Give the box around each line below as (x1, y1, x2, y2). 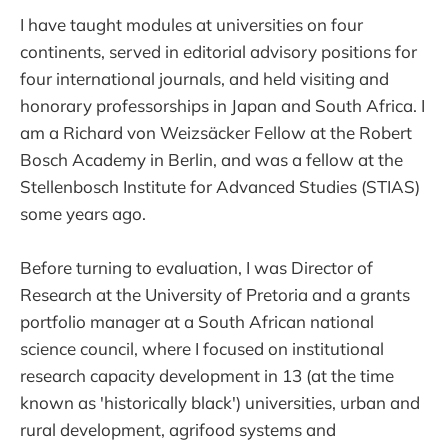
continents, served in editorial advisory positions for (20, 40, 417, 62)
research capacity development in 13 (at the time (20, 364, 394, 386)
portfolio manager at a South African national (20, 310, 374, 332)
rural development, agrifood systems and (20, 418, 336, 440)
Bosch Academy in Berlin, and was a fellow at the (20, 148, 403, 170)
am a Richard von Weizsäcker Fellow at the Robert (20, 121, 412, 143)
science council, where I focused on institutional (20, 337, 384, 359)
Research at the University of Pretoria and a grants (20, 283, 410, 305)
